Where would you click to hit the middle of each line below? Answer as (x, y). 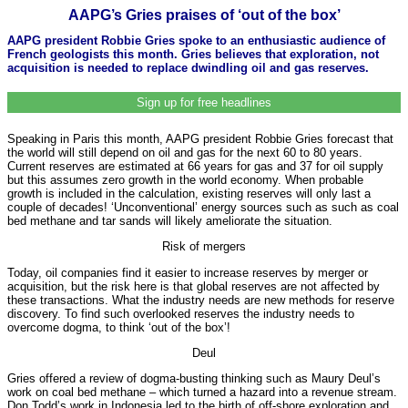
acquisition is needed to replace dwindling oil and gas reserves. (188, 67)
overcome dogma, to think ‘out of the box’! (119, 327)
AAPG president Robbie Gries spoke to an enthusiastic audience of (196, 40)
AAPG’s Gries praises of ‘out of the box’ (204, 15)
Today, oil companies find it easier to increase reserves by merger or (188, 272)
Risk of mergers (204, 247)
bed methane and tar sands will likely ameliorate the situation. (170, 220)
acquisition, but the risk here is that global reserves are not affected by (194, 286)
